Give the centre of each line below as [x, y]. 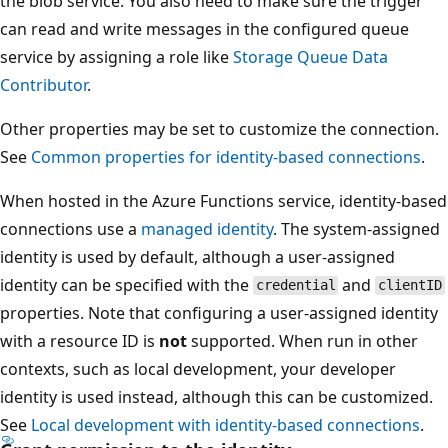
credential [295, 285]
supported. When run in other [302, 340]
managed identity [207, 228]
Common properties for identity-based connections [226, 156]
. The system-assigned [356, 228]
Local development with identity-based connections [225, 424]
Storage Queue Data [310, 56]
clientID [410, 285]
